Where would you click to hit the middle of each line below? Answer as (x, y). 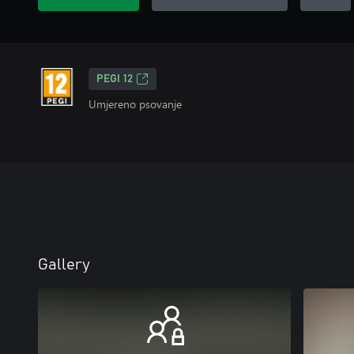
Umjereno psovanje (135, 104)
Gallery (64, 265)
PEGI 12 (115, 79)
